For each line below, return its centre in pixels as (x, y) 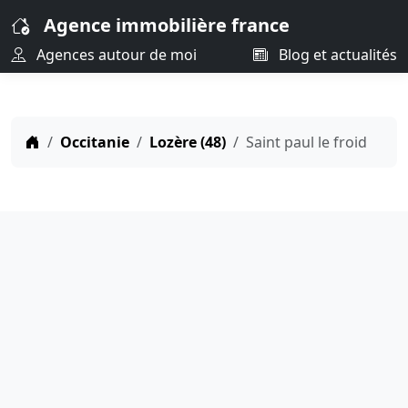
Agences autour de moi (115, 55)
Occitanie (95, 142)
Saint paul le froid (306, 142)
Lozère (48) (188, 142)
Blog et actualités (336, 55)
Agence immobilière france (167, 25)
